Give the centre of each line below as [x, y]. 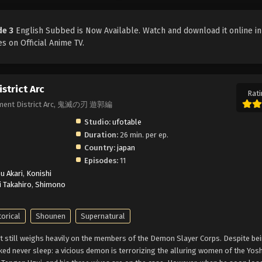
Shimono [50, 184]
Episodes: [101, 160]
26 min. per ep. [144, 135]
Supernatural [103, 216]
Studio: [98, 122]
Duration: [101, 135]
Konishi [39, 173]
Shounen [51, 216]
